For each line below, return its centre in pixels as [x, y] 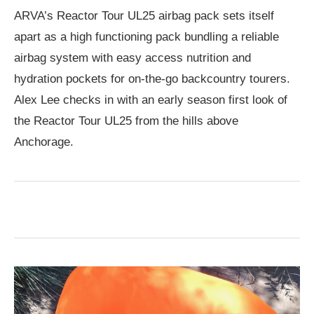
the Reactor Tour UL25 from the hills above [126, 121]
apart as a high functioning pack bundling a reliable [146, 37]
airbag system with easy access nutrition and [132, 58]
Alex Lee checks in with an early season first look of [151, 100]
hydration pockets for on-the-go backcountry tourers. [152, 79]
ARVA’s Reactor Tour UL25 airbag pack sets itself [144, 16]
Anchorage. [44, 142]
